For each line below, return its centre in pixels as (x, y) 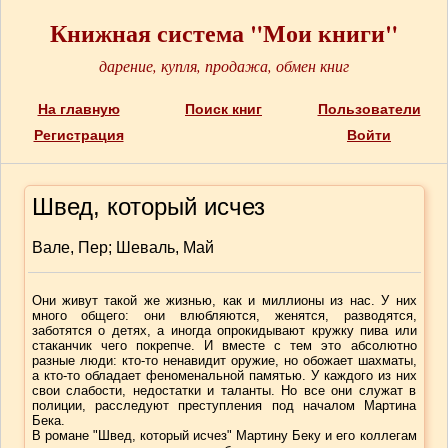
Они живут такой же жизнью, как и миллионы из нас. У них (224, 300)
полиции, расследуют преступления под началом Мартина (224, 405)
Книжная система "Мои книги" (223, 32)
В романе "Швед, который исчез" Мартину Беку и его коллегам (224, 435)
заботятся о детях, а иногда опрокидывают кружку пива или (224, 330)
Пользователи (369, 109)
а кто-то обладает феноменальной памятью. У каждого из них (224, 375)
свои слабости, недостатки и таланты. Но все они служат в (224, 390)
